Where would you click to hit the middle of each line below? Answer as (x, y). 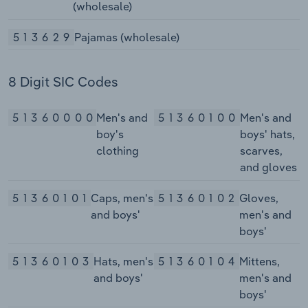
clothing (118, 151)
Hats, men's (123, 261)
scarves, (261, 151)
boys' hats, (267, 134)
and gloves (268, 167)
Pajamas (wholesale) (127, 37)
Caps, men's (122, 198)
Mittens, (259, 261)
